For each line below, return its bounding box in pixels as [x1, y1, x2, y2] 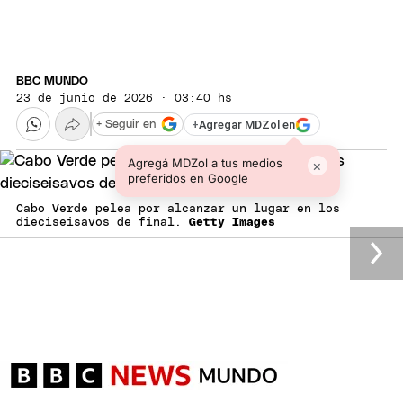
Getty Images [189, 217, 275, 229]
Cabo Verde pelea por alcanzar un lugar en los [16, 203, 340, 216]
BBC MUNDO [16, 76, 88, 88]
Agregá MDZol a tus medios [127, 156, 282, 171]
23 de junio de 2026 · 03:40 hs [16, 93, 232, 105]
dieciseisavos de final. [16, 217, 189, 229]
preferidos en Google [127, 171, 248, 186]
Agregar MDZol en [199, 118, 295, 132]
